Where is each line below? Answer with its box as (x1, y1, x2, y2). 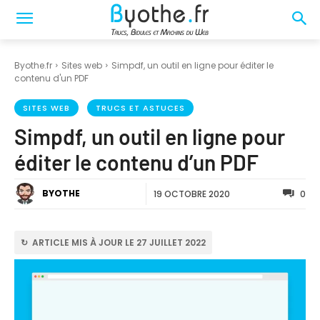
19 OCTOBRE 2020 (153, 187, 230, 200)
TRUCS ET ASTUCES (96, 102, 185, 114)
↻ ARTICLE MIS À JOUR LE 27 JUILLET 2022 (21, 236, 206, 249)
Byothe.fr (14, 59, 52, 71)
